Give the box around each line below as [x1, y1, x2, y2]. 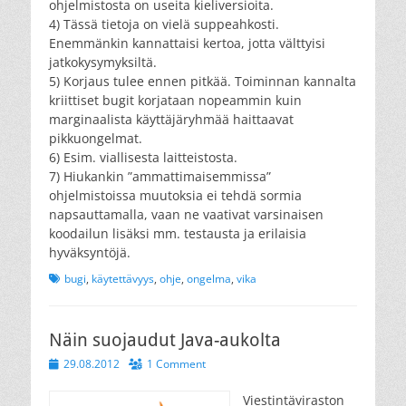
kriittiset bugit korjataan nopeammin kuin [49, 91, 302, 109]
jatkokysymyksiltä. [49, 53, 157, 71]
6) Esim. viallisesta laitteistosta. [49, 148, 237, 166]
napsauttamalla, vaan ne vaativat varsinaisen [49, 205, 324, 223]
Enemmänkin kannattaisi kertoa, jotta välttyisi [49, 34, 325, 52]
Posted [48, 354, 82, 371]
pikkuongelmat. [49, 129, 142, 147]
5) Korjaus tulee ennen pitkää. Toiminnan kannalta [49, 72, 356, 90]
